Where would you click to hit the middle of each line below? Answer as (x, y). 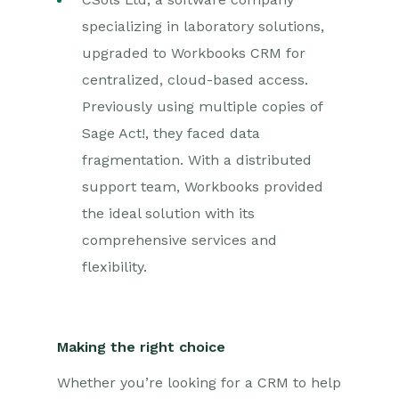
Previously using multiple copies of (202, 106)
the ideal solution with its (168, 213)
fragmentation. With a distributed (197, 160)
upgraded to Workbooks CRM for (194, 53)
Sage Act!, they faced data (171, 133)
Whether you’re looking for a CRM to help (199, 383)
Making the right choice (141, 347)
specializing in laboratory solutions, (203, 26)
